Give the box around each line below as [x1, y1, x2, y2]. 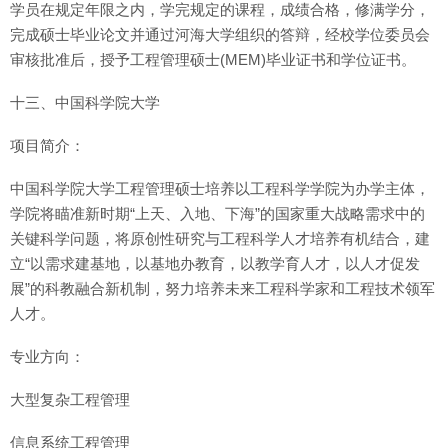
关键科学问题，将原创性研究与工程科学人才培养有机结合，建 [10, 230, 430, 247]
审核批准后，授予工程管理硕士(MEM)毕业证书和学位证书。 [10, 51, 416, 68]
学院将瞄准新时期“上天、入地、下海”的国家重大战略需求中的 [10, 205, 425, 222]
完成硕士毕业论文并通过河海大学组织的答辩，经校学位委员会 [10, 26, 430, 43]
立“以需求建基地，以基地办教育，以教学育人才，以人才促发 [10, 255, 420, 272]
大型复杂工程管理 [10, 391, 130, 408]
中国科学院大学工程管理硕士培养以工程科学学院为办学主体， [10, 180, 430, 197]
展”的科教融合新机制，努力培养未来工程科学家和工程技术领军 [10, 280, 435, 297]
